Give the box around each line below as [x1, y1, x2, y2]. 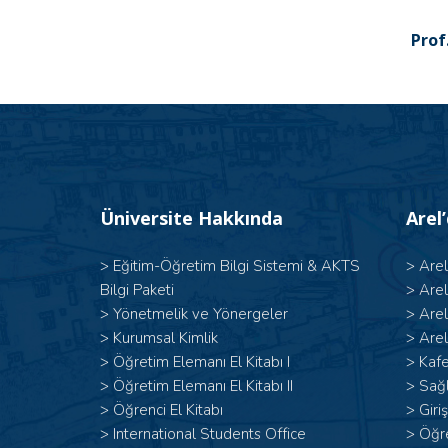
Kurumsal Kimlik [113, 328, 218, 349]
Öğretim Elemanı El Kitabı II [113, 376, 293, 397]
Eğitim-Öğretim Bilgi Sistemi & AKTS [113, 256, 360, 277]
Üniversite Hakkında [100, 206, 283, 231]
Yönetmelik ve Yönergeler [113, 304, 288, 325]
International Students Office [113, 424, 306, 445]
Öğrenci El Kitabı [113, 400, 223, 421]
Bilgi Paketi [100, 280, 174, 301]
